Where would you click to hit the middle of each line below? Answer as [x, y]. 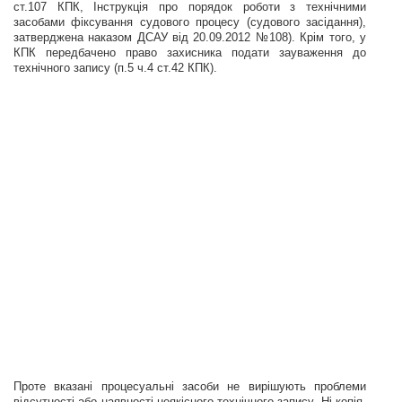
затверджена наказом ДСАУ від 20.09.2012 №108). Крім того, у [190, 37]
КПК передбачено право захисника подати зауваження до [190, 52]
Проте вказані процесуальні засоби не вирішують [164, 386]
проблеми [340, 386]
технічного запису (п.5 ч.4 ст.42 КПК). [115, 68]
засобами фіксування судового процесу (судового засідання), [190, 22]
